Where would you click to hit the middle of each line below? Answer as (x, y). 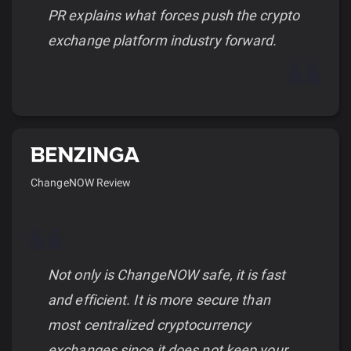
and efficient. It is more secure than (159, 299)
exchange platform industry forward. (163, 40)
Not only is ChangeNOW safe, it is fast (166, 274)
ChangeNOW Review (81, 182)
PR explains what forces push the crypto (174, 15)
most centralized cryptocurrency (150, 324)
